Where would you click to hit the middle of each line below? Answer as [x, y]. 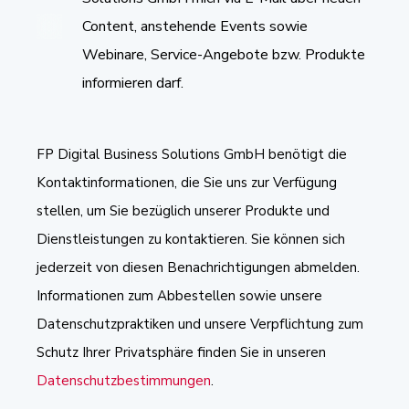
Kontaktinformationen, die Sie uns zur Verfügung [187, 182]
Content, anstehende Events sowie [195, 26]
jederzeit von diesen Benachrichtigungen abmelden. [198, 267]
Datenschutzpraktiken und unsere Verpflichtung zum [200, 324]
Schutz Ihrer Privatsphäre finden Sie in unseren [181, 352]
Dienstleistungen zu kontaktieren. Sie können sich [191, 239]
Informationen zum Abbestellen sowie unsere [179, 295]
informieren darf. [133, 83]
